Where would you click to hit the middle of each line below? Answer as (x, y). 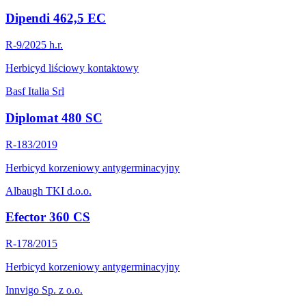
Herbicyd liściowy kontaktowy (72, 68)
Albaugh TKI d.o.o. (48, 191)
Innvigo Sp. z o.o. (44, 290)
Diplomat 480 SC (54, 117)
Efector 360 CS (48, 217)
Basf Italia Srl (35, 92)
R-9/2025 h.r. (34, 45)
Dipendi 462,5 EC (56, 18)
